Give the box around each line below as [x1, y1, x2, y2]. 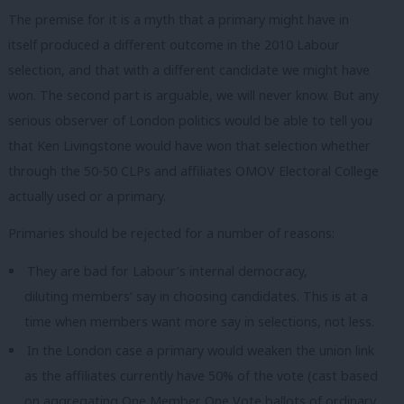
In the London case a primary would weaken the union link [27, 342, 375, 360]
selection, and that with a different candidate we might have [8, 60, 370, 78]
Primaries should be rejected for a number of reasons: [8, 225, 335, 243]
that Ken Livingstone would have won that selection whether [8, 136, 371, 154]
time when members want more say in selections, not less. [24, 312, 374, 330]
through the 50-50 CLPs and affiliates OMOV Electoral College [8, 161, 379, 179]
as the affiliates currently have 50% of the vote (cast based [24, 367, 378, 385]
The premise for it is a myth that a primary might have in [8, 10, 349, 28]
